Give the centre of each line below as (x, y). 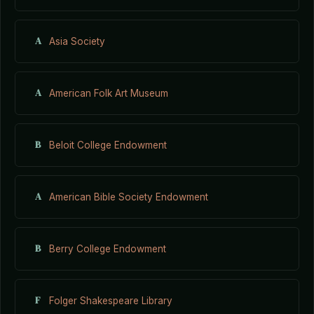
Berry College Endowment (108, 248)
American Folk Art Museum (109, 93)
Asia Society (77, 41)
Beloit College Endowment (108, 145)
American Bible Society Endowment (129, 197)
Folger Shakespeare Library (111, 300)
